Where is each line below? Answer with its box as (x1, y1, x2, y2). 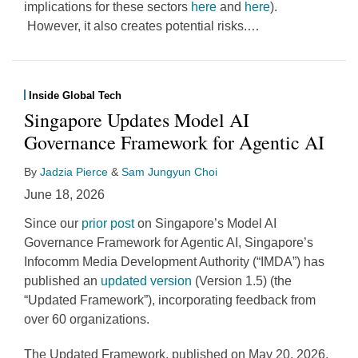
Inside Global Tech (28, 89, 121, 101)
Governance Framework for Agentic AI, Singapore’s (24, 235, 313, 249)
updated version (101, 273, 192, 288)
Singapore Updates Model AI (24, 106, 249, 133)
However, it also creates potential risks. (24, 18, 247, 33)
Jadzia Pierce (40, 165, 108, 178)
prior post (82, 216, 134, 230)
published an (24, 273, 101, 288)
